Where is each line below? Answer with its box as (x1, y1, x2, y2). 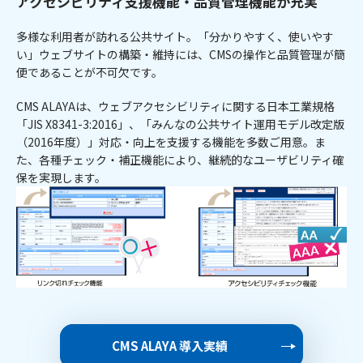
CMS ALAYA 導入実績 (111, 337, 228, 355)
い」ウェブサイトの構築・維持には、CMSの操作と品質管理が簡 (16, 46, 345, 62)
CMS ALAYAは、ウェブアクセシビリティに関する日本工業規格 (16, 98, 335, 114)
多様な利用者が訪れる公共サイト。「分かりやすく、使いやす (16, 28, 334, 45)
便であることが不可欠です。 (16, 64, 163, 80)
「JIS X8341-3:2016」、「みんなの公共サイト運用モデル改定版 (16, 116, 344, 132)
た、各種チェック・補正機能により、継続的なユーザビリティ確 (16, 152, 344, 168)
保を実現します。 (16, 169, 106, 186)
